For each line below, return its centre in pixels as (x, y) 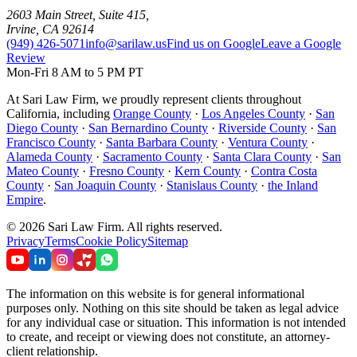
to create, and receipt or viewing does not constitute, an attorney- (168, 337)
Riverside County (263, 128)
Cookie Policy (112, 241)
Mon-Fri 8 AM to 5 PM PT (75, 73)
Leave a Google (301, 44)
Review (26, 58)
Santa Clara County (262, 157)
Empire (25, 200)
